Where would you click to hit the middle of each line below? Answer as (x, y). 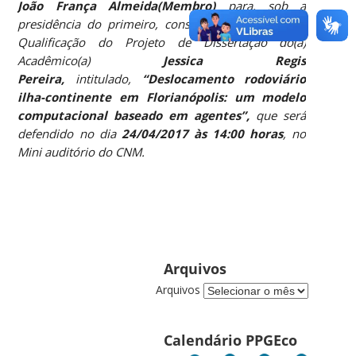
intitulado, (109, 78)
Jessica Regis (234, 60)
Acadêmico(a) (90, 60)
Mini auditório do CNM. (81, 151)
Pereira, (47, 78)
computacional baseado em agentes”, (137, 115)
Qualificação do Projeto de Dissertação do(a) (162, 42)
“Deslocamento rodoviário (224, 78)
